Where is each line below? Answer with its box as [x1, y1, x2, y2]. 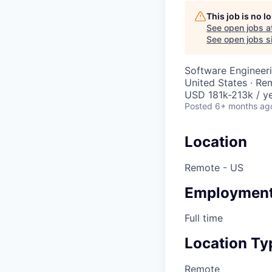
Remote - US [185, 161, 243, 174]
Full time [185, 212, 223, 225]
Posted [185, 100, 212, 111]
